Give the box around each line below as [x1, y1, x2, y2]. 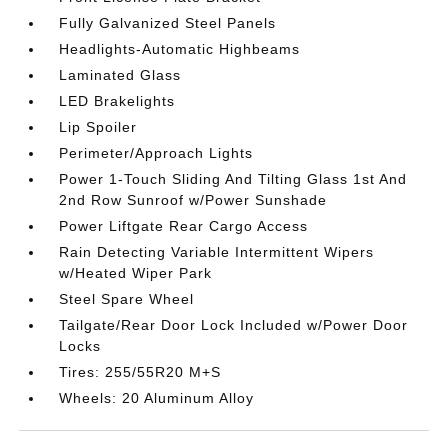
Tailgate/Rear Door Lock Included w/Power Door [59, 316, 409, 333]
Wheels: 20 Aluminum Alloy [59, 389, 255, 406]
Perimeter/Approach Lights [59, 144, 254, 161]
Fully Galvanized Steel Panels [59, 14, 277, 31]
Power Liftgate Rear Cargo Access [59, 217, 309, 234]
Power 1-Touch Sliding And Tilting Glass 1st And [59, 170, 408, 187]
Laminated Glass [59, 66, 182, 83]
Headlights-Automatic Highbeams [59, 40, 301, 57]
